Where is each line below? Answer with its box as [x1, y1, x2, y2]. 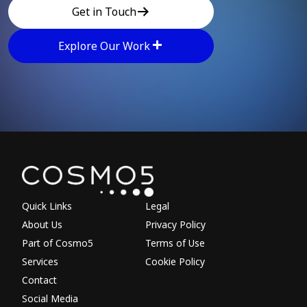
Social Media [22, 291, 78, 305]
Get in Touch [72, 3, 136, 19]
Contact [22, 273, 57, 286]
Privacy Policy [145, 217, 206, 231]
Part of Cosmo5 [22, 236, 93, 249]
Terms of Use [145, 236, 205, 249]
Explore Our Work [58, 38, 150, 53]
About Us [22, 217, 62, 231]
